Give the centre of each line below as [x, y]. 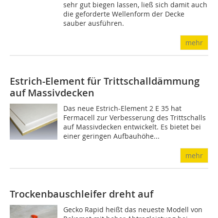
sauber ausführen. [94, 23]
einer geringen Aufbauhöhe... [112, 136]
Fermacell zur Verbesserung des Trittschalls [135, 117]
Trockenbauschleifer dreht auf [82, 194]
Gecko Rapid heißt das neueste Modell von [133, 209]
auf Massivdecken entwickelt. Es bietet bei [132, 127]
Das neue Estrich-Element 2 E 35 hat [123, 108]
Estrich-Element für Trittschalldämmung [105, 81]
